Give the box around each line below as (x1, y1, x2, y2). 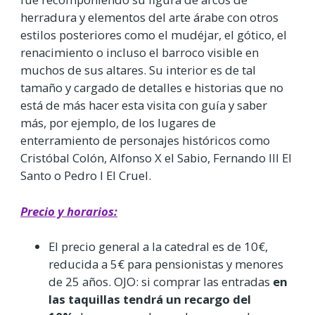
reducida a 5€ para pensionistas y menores (49, 255, 283, 272)
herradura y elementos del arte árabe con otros (20, 9, 278, 26)
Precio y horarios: (20, 202, 117, 219)
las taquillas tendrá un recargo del (49, 290, 251, 307)
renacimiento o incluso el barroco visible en (20, 44, 259, 61)
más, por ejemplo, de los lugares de (20, 115, 216, 131)
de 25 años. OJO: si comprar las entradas (49, 273, 273, 290)
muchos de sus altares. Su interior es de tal (20, 62, 256, 79)
